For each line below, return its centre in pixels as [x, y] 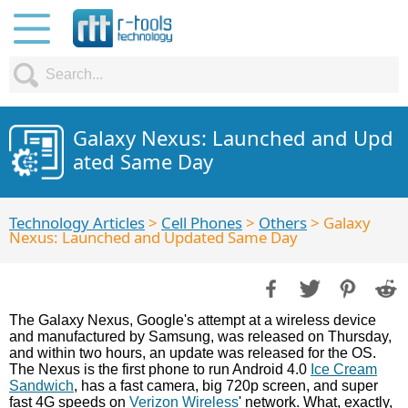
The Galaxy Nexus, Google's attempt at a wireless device [193, 320]
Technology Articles [77, 223]
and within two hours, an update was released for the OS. [193, 353]
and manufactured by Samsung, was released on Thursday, [200, 337]
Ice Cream [344, 369]
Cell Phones [202, 223]
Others [283, 223]
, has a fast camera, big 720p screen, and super [226, 386]
